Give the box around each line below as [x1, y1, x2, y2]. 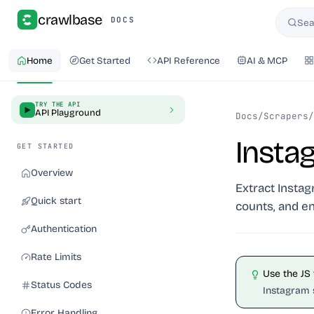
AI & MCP [247, 54, 287, 67]
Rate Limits [31, 251, 81, 263]
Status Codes [31, 279, 92, 291]
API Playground [35, 107, 101, 118]
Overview [31, 167, 73, 179]
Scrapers [264, 110, 308, 122]
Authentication [31, 223, 97, 235]
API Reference [157, 54, 220, 67]
